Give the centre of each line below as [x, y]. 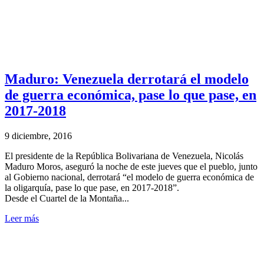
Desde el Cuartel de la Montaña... [67, 198]
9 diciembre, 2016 [38, 136]
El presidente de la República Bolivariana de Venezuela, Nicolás [124, 156]
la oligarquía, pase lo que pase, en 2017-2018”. [92, 187]
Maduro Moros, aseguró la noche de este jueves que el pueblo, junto [131, 166]
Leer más [22, 218]
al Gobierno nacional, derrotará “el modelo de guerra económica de [129, 177]
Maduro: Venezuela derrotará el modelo [127, 79]
